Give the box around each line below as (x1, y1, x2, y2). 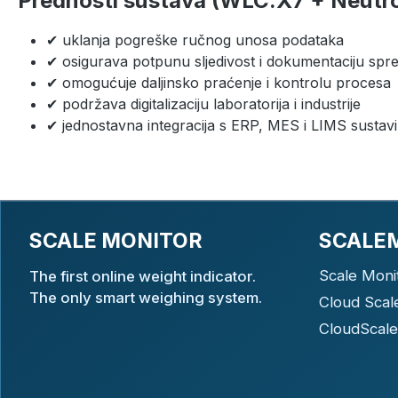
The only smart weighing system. (29, 288, 262, 306)
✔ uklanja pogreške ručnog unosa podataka (46, 30, 344, 49)
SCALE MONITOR (29, 228, 203, 254)
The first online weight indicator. (29, 267, 256, 285)
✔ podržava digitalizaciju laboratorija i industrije (46, 94, 361, 113)
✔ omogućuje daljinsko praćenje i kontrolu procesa (46, 73, 391, 92)
